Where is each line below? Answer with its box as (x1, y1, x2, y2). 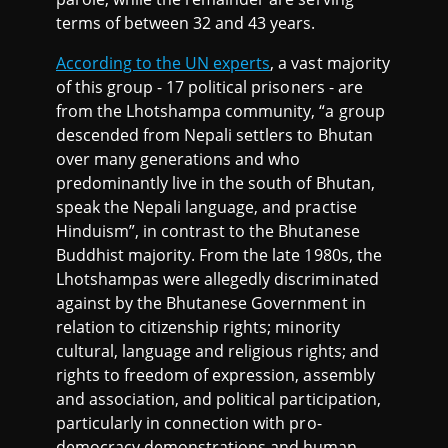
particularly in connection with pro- (56, 411, 322, 434)
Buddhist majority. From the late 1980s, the (56, 243, 382, 266)
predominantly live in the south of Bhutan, (56, 171, 375, 194)
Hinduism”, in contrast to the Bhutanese (56, 219, 360, 242)
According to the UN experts (56, 51, 271, 74)
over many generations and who (56, 147, 301, 170)
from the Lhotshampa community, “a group (56, 99, 385, 122)
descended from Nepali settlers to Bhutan (56, 123, 373, 146)
